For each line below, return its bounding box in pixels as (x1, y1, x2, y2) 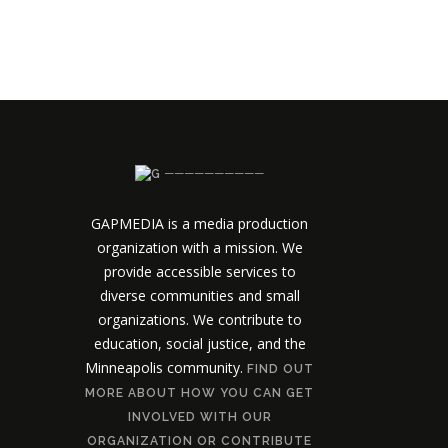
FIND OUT (247, 362, 314, 377)
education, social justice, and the (93, 334, 306, 354)
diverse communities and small (99, 286, 300, 306)
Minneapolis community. (85, 358, 247, 378)
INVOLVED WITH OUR (127, 410, 272, 425)
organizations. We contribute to (97, 310, 302, 330)
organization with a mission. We (96, 238, 303, 258)
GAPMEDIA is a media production (91, 214, 308, 234)
